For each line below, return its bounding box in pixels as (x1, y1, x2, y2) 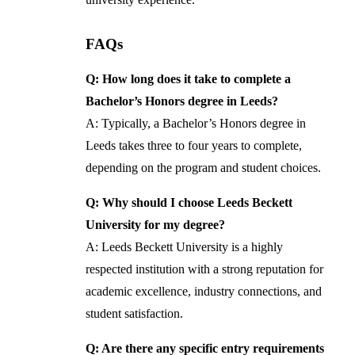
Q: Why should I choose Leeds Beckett (86, 196, 293, 210)
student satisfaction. (86, 307, 184, 321)
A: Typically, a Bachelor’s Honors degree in (86, 116, 307, 131)
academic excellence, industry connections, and (86, 284, 323, 299)
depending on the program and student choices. (86, 161, 322, 175)
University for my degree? (86, 218, 226, 232)
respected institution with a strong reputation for (86, 262, 324, 277)
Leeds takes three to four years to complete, (86, 139, 303, 153)
